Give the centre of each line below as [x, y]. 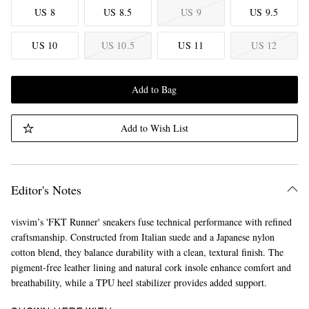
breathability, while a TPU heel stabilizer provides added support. [139, 282]
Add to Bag [154, 89]
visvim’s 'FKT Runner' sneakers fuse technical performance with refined [151, 222]
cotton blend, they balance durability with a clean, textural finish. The [147, 252]
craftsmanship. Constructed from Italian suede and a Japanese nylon [142, 237]
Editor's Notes [46, 190]
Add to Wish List [154, 128]
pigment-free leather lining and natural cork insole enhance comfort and [151, 267]
